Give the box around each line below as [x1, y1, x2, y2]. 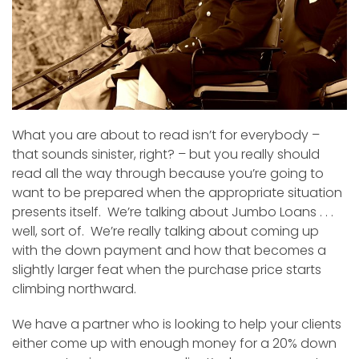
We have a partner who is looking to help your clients [12, 314, 341, 333]
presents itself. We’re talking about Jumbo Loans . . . [12, 202, 333, 221]
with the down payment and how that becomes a [12, 240, 326, 260]
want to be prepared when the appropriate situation [12, 183, 342, 202]
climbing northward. [12, 279, 136, 298]
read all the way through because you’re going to [12, 163, 324, 183]
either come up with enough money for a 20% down [12, 333, 337, 353]
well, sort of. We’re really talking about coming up [12, 221, 319, 240]
